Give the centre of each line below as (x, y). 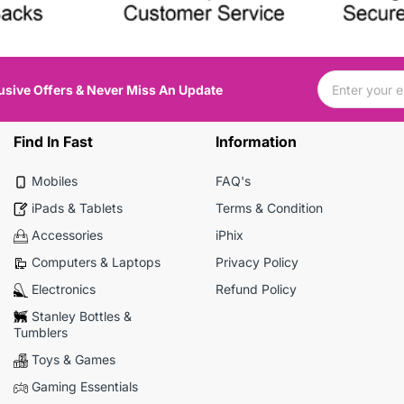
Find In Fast (53, 142)
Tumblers (40, 333)
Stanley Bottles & (81, 317)
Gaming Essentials (84, 387)
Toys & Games (73, 360)
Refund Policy (256, 289)
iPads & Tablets (77, 208)
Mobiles (54, 181)
